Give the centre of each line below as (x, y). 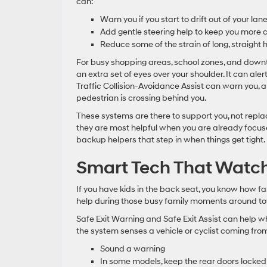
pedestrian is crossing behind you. (141, 98)
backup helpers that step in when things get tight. (171, 139)
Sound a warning (133, 249)
